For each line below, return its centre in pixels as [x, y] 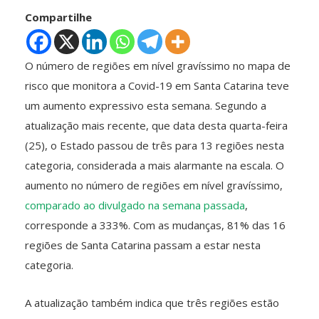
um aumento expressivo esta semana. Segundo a [146, 105]
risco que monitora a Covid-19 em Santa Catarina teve [157, 85]
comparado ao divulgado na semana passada [135, 205]
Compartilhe [58, 17]
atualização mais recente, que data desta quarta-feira [156, 125]
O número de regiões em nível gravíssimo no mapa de [158, 65]
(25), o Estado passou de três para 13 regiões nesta [155, 145]
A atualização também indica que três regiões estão [152, 302]
